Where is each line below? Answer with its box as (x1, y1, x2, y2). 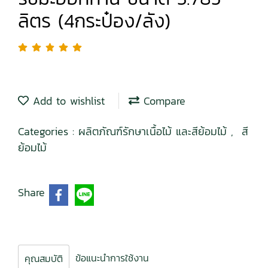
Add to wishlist (29, 93, 105, 109)
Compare (139, 93, 185, 109)
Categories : (18, 123, 78, 140)
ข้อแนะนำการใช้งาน (75, 251, 149, 266)
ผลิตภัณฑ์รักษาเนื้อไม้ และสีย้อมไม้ (78, 123, 231, 140)
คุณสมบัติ (25, 251, 63, 266)
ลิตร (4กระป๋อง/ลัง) (18, 7, 170, 36)
